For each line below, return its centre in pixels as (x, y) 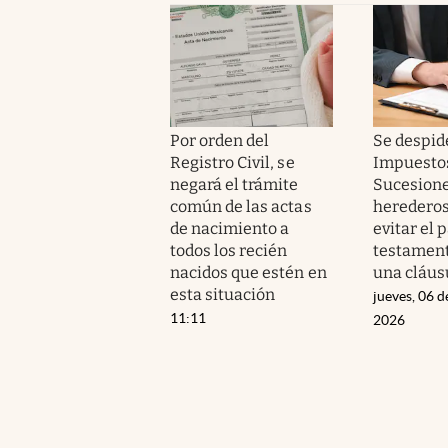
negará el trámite (234, 184)
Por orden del (220, 140)
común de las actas (241, 206)
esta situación (223, 294)
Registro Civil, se (232, 162)
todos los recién (229, 250)
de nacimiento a (230, 228)
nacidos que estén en (248, 272)
